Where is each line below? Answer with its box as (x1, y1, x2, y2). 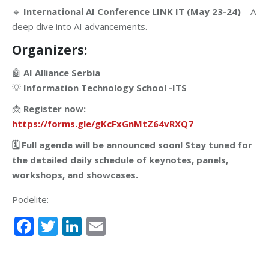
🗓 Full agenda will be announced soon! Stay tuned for (12, 139, 252, 151)
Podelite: (12, 193, 49, 206)
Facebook (34, 213, 118, 240)
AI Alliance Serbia (23, 67, 100, 79)
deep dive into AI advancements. (12, 20, 147, 33)
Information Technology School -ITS (23, 82, 187, 94)
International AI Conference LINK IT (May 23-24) (23, 5, 241, 18)
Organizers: (12, 41, 87, 59)
